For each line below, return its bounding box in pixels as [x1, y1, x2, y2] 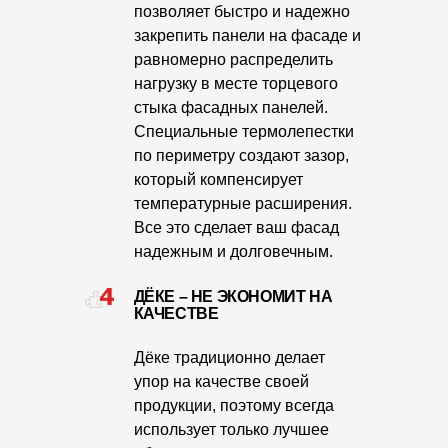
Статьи [25, 175, 76, 192]
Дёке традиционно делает [133, 349, 325, 366]
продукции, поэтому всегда [133, 397, 334, 414]
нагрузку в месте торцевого [133, 75, 338, 92]
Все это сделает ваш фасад [133, 219, 339, 236]
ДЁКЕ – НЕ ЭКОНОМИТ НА [133, 288, 333, 305]
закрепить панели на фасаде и [133, 27, 361, 44]
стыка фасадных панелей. [133, 99, 328, 116]
